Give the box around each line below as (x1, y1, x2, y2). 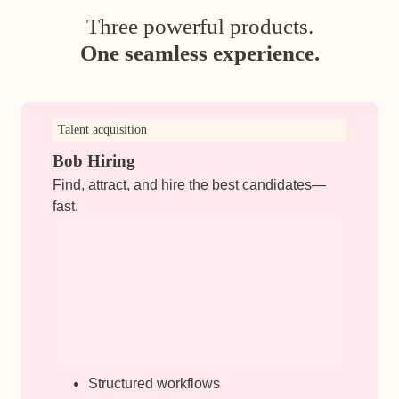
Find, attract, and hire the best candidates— (52, 175, 326, 192)
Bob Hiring (52, 151, 135, 170)
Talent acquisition (57, 122, 147, 136)
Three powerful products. (85, 14, 313, 38)
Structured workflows (87, 375, 220, 391)
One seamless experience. (79, 41, 320, 65)
